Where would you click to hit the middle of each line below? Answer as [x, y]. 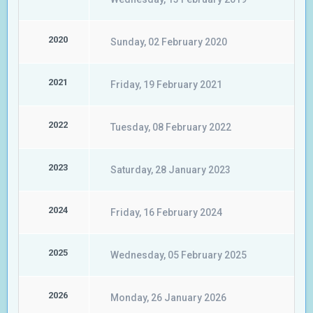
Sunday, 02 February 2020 [169, 42]
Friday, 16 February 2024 [166, 212]
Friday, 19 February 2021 [166, 85]
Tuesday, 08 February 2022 [171, 127]
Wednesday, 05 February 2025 [179, 255]
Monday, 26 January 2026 [168, 298]
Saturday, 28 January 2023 [170, 170]
